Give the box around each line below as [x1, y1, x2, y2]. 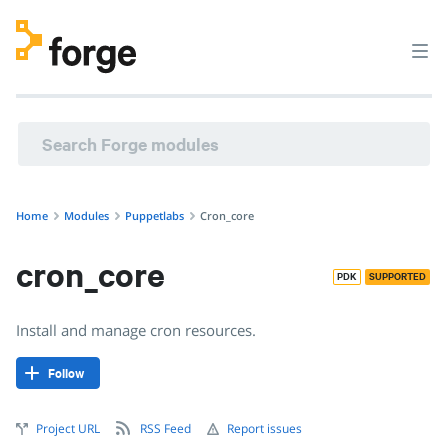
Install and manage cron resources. [16, 320, 256, 340]
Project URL [36, 420, 100, 437]
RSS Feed [140, 420, 191, 437]
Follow [48, 365, 84, 381]
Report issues [227, 420, 302, 437]
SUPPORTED [369, 270, 426, 283]
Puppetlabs [125, 208, 184, 223]
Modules [64, 208, 109, 223]
